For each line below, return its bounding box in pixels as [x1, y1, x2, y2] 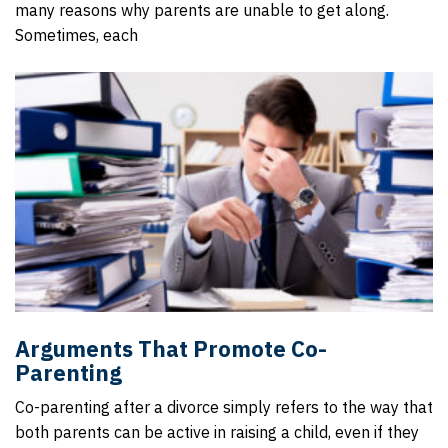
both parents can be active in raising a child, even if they [15, 422, 419, 442]
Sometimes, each [15, 25, 138, 45]
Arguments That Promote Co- [15, 334, 327, 363]
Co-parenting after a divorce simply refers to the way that [15, 397, 433, 417]
